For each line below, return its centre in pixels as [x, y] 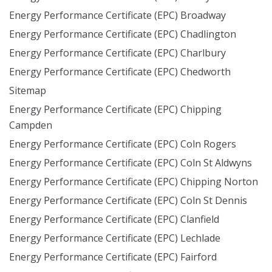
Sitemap [28, 90]
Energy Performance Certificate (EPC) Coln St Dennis [128, 200]
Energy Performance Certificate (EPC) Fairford [113, 257]
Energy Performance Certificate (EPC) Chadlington [123, 34]
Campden [31, 125]
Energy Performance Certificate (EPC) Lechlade [115, 238]
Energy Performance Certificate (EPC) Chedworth [120, 72]
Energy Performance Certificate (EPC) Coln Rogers [123, 144]
